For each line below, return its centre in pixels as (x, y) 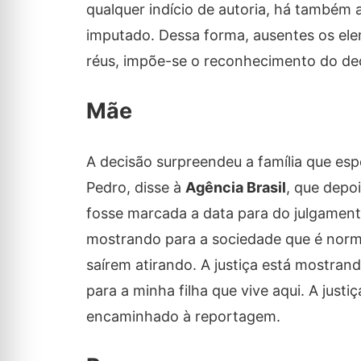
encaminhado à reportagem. (183, 316)
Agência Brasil (235, 187)
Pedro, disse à (135, 187)
